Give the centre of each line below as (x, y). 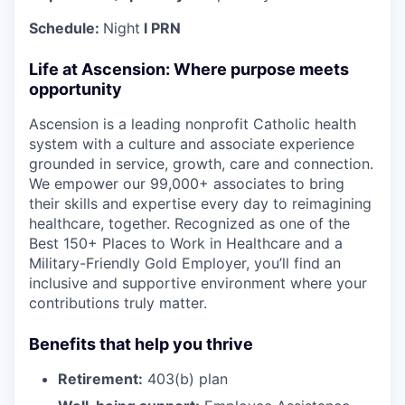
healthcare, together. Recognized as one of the (189, 223)
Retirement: (100, 378)
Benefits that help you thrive (141, 344)
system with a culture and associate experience (192, 143)
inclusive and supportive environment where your (198, 283)
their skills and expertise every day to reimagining (200, 203)
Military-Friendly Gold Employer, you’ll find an (185, 263)
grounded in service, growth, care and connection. (201, 163)
